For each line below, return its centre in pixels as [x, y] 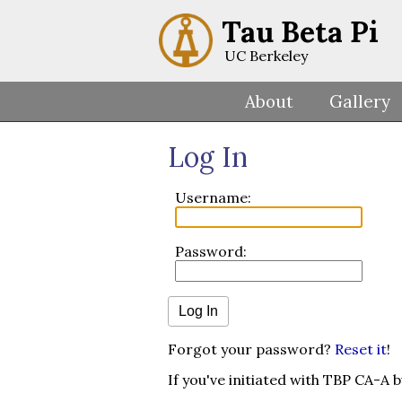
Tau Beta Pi [300, 32]
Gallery [360, 101]
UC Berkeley [266, 56]
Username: [213, 198]
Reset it [361, 350]
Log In [208, 157]
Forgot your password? [251, 350]
